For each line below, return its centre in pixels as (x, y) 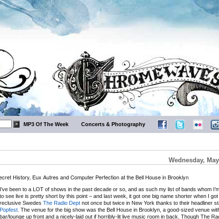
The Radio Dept (62, 203)
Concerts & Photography (113, 124)
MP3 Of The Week (46, 124)
